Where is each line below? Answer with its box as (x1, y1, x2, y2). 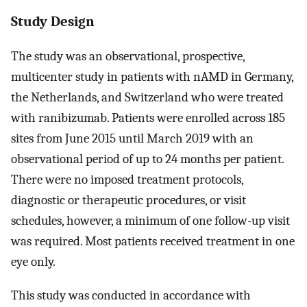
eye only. (11, 254, 56, 270)
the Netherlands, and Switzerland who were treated (11, 90, 284, 106)
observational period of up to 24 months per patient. (11, 151, 284, 167)
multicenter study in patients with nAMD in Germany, (11, 69, 293, 85)
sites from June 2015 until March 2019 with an (11, 131, 254, 147)
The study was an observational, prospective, (11, 49, 245, 64)
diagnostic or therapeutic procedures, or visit (11, 193, 246, 208)
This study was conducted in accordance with (11, 287, 251, 303)
